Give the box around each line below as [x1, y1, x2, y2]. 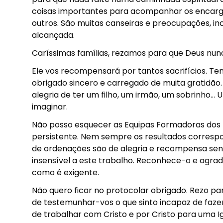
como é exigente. [32, 167, 99, 178]
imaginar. [32, 101, 68, 112]
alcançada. [32, 29, 75, 41]
